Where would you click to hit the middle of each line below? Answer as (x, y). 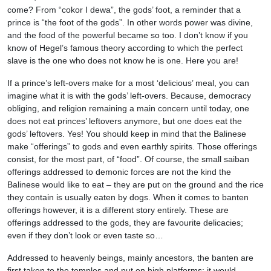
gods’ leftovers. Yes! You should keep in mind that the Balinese (127, 133)
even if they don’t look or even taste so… (85, 235)
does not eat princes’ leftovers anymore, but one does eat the (125, 121)
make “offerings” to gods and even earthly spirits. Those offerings (132, 146)
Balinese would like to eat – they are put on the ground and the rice (135, 184)
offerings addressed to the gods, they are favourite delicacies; (125, 222)
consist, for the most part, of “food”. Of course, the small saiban (128, 159)
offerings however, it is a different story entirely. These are (118, 210)
